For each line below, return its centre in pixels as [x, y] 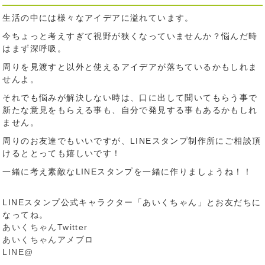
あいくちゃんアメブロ [48, 240]
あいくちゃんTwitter [45, 227]
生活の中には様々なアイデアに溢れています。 [98, 18]
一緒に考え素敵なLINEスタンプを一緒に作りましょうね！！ [127, 172]
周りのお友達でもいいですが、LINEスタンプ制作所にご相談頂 [132, 141]
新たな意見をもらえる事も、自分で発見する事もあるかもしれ [130, 110]
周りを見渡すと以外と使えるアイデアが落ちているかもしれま [130, 67]
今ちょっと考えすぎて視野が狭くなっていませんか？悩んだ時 [130, 36]
